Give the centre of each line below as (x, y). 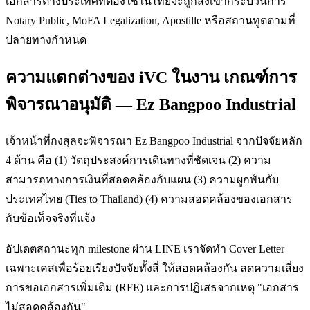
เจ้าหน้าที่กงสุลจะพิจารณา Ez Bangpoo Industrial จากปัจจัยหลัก (154, 140)
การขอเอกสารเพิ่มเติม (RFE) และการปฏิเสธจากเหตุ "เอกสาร (152, 287)
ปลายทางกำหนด (46, 40)
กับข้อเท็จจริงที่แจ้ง (51, 218)
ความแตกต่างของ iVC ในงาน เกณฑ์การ (151, 77)
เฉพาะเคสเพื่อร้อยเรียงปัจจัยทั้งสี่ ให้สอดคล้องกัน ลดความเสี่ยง (155, 268)
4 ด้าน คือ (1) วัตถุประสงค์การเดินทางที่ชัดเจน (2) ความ (138, 160)
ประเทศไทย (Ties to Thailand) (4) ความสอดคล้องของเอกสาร (149, 199)
